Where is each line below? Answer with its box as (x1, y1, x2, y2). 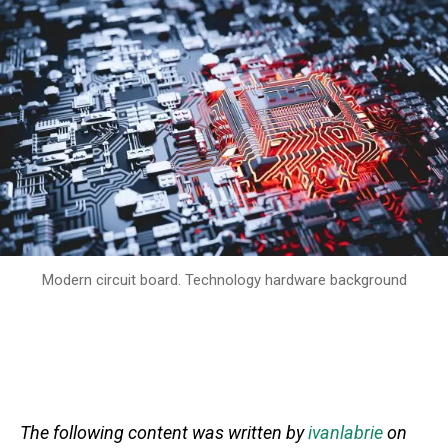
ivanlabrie (308, 421, 383, 443)
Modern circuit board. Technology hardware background (41, 270, 407, 289)
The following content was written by (20, 421, 308, 443)
